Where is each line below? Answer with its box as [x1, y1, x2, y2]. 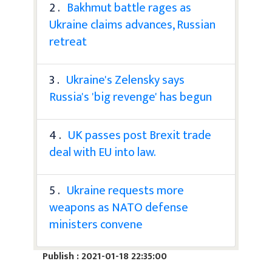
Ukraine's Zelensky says [66, 69, 185, 90]
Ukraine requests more [67, 180, 184, 201]
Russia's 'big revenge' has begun [49, 86, 212, 107]
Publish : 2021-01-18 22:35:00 [42, 248, 167, 265]
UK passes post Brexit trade [68, 124, 211, 146]
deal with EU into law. [49, 141, 156, 163]
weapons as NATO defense [49, 197, 188, 218]
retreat [49, 31, 87, 52]
